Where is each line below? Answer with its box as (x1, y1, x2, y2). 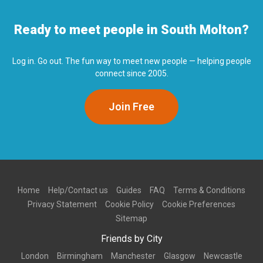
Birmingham (56, 251, 103, 261)
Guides (116, 186, 141, 195)
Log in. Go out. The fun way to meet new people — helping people (12, 56, 251, 66)
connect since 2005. (95, 69, 168, 79)
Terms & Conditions (173, 186, 245, 195)
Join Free (109, 100, 154, 113)
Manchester (110, 251, 156, 261)
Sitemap (116, 214, 147, 224)
